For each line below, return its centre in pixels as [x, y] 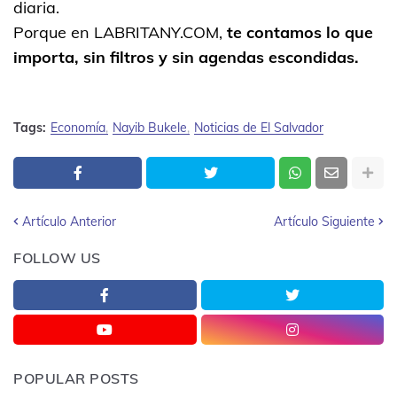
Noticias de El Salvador [259, 127]
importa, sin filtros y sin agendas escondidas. [186, 57]
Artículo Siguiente [324, 221]
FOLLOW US [57, 257]
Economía [78, 127]
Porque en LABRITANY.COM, [120, 32]
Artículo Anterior [69, 221]
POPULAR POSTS [76, 378]
